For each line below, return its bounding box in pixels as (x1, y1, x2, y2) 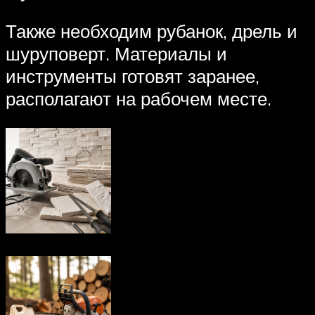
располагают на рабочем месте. (6, 87, 271, 110)
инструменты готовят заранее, (6, 65, 259, 88)
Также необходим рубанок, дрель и (6, 20, 297, 43)
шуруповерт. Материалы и (6, 42, 227, 65)
